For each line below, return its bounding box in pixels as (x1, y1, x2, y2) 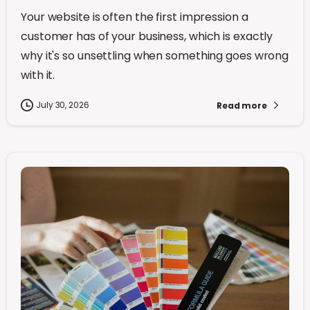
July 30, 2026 (36, 99, 89, 111)
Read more (216, 99, 267, 111)
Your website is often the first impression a (21, 9, 248, 25)
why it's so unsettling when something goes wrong (21, 48, 289, 64)
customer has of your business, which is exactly (21, 28, 273, 44)
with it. (21, 67, 55, 83)
